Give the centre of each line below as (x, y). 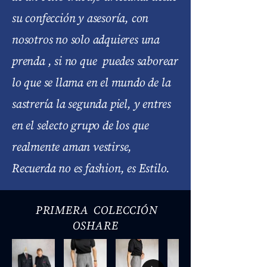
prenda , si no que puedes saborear (95, 61)
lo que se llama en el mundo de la (91, 82)
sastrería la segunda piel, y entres (92, 104)
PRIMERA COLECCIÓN (95, 210)
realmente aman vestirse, (74, 147)
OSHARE (95, 225)
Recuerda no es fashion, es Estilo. (91, 168)
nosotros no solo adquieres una (86, 39)
